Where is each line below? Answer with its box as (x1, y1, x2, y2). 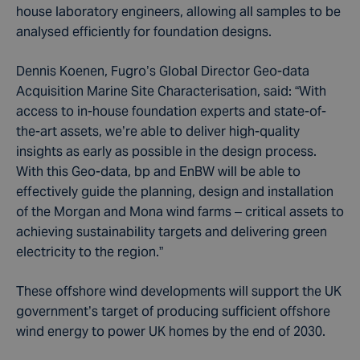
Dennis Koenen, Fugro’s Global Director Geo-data (16, 63, 309, 80)
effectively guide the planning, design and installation (16, 183, 333, 200)
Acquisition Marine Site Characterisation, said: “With (16, 83, 326, 100)
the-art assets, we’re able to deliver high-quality (16, 123, 300, 140)
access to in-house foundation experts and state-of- (16, 103, 326, 120)
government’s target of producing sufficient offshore (16, 303, 330, 320)
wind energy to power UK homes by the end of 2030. (16, 323, 325, 340)
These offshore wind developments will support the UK (16, 283, 342, 300)
